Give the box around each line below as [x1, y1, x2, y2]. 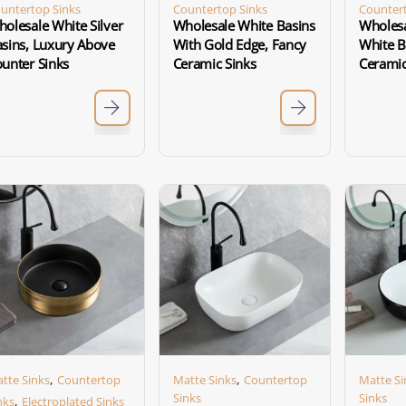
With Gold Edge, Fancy [172, 34, 307, 54]
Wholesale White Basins [172, 15, 315, 35]
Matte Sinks [172, 372, 237, 388]
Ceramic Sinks [172, 53, 256, 73]
